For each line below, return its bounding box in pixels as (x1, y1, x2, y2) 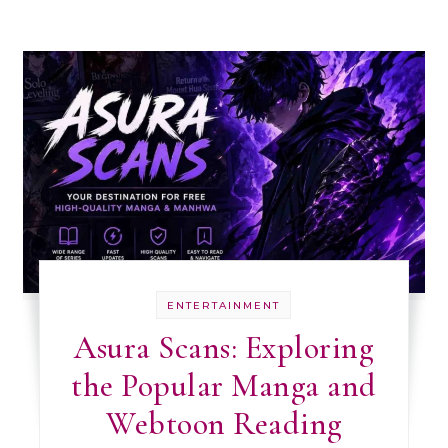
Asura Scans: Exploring (74, 327, 374, 367)
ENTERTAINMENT (167, 298, 281, 312)
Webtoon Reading (106, 403, 342, 443)
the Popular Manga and (71, 365, 377, 405)
